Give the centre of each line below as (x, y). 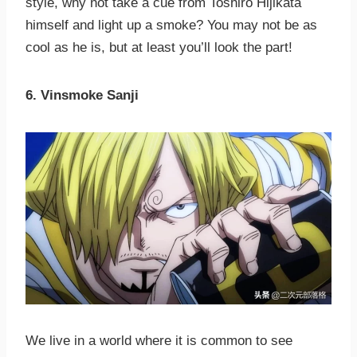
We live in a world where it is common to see (159, 341)
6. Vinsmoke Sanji (82, 96)
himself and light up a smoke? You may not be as (171, 25)
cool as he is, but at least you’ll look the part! (159, 48)
